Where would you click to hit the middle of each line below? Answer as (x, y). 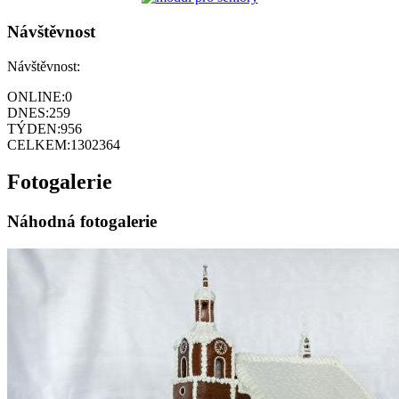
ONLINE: (36, 96)
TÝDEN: (34, 128)
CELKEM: (39, 144)
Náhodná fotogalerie (82, 222)
